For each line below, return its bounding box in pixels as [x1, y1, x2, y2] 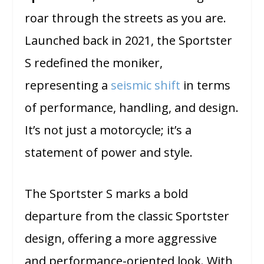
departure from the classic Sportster [25, 208, 230, 225]
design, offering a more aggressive [25, 230, 217, 247]
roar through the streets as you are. [25, 10, 227, 27]
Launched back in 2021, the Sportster [25, 32, 233, 49]
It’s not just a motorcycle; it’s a [25, 122, 192, 138]
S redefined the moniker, [25, 55, 163, 71]
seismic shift [111, 77, 181, 94]
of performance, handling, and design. [25, 100, 239, 116]
